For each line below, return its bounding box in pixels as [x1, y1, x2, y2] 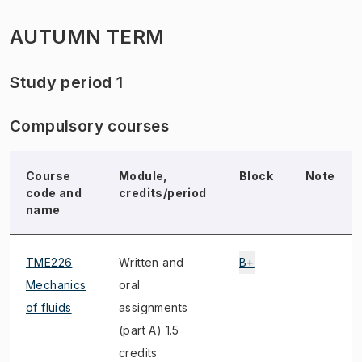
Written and [119, 255, 184, 269]
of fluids [26, 301, 72, 314]
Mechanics [26, 278, 86, 292]
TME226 [26, 255, 73, 269]
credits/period [119, 186, 207, 200]
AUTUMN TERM [10, 25, 165, 48]
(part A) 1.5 [119, 323, 179, 337]
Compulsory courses [10, 117, 170, 136]
